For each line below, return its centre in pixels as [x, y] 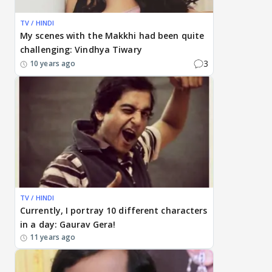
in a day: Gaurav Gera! [68, 225]
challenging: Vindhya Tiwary [81, 50]
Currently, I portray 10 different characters [114, 211]
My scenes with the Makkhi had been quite [112, 36]
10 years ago [53, 63]
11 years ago [53, 237]
